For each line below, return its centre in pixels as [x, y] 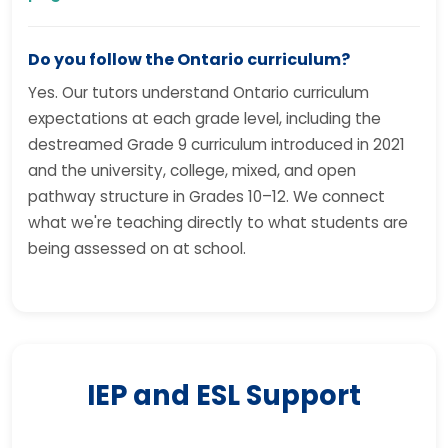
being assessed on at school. [137, 248]
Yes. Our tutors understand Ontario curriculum [198, 92]
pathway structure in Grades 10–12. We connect [206, 196]
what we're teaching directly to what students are [218, 222]
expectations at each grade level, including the [204, 118]
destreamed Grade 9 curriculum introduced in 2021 [216, 144]
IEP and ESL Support [224, 395]
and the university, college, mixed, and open [192, 170]
